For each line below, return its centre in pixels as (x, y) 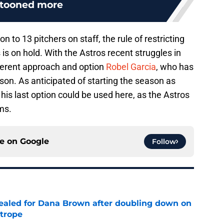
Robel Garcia (131, 67)
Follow (164, 142)
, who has (175, 67)
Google (34, 141)
